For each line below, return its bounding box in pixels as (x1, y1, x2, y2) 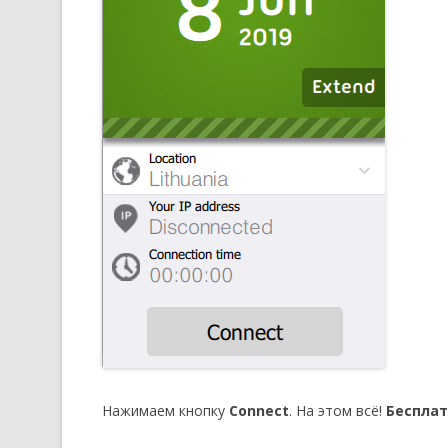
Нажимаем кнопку (102, 400, 229, 420)
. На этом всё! (289, 400, 386, 420)
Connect (229, 400, 289, 420)
